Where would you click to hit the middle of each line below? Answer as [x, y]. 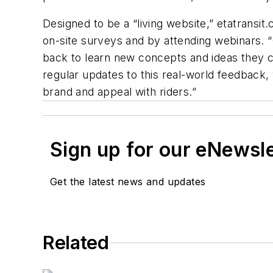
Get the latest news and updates [128, 182]
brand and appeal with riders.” [119, 92]
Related [76, 243]
